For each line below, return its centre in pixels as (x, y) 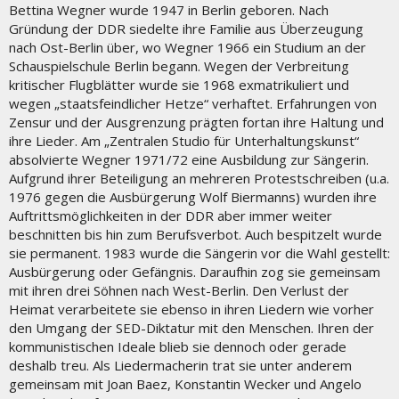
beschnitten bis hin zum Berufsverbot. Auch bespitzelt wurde (195, 234)
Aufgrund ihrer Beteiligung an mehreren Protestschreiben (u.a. (199, 178)
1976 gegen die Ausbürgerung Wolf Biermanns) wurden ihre (193, 196)
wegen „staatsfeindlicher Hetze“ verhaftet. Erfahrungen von (193, 103)
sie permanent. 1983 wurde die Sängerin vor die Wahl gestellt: (199, 252)
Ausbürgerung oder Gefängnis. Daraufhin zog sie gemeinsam (195, 271)
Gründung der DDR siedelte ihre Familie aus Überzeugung (186, 28)
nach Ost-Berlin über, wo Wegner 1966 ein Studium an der (187, 47)
